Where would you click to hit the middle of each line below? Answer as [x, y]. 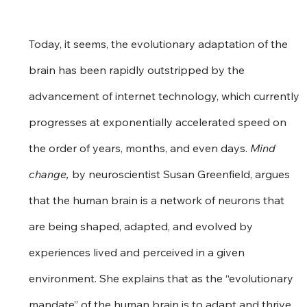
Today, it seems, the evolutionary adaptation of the [160, 44]
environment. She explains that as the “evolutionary [163, 278]
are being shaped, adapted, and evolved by [143, 226]
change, [49, 174]
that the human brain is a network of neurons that [158, 200]
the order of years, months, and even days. [140, 148]
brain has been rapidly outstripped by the [138, 70]
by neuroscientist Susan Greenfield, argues [181, 174]
